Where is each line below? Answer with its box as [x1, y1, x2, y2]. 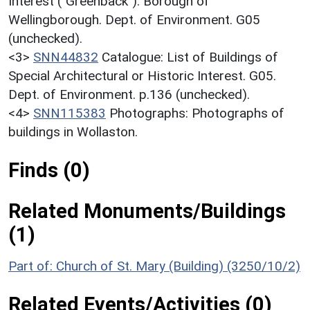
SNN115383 [33, 104, 106, 121]
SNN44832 [33, 48, 98, 65]
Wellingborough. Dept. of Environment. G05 [8, 11, 260, 28]
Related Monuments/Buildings [8, 199, 286, 223]
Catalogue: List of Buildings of [102, 48, 278, 65]
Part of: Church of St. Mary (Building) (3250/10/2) [8, 257, 300, 274]
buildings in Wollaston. [8, 123, 138, 140]
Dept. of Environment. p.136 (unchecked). [8, 86, 250, 102]
